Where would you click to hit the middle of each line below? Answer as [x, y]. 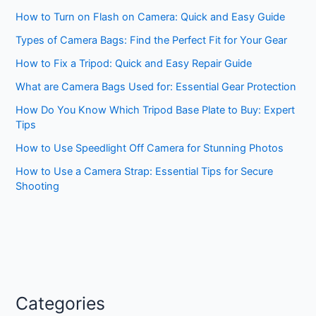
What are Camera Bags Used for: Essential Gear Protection [156, 86]
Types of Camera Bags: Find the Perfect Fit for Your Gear [152, 40]
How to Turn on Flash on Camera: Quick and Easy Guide [151, 17]
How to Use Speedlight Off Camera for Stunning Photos [150, 148]
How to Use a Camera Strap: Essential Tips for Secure [145, 171]
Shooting [38, 186]
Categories [61, 303]
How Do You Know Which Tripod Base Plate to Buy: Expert [156, 110]
